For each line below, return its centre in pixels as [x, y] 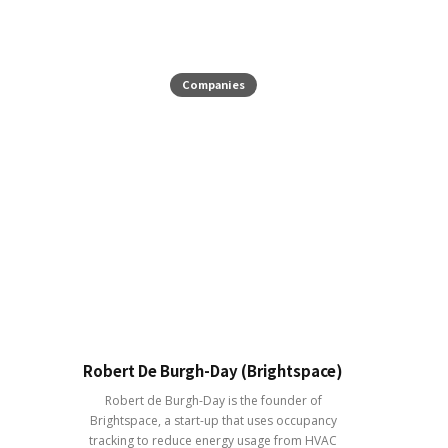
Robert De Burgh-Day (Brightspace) [213, 371]
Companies [213, 84]
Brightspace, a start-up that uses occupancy [213, 421]
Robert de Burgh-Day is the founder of [213, 401]
